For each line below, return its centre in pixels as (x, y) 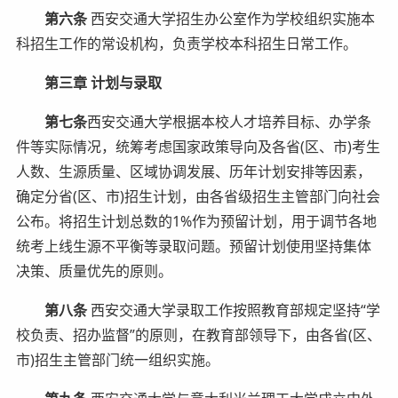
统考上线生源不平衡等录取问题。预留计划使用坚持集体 (193, 246)
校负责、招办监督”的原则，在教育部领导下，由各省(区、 (198, 334)
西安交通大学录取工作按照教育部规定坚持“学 (233, 310)
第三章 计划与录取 (103, 82)
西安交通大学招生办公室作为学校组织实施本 (231, 18)
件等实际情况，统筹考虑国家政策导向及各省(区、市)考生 (198, 146)
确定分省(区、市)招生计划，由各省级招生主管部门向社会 (198, 196)
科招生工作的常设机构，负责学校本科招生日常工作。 (186, 43)
